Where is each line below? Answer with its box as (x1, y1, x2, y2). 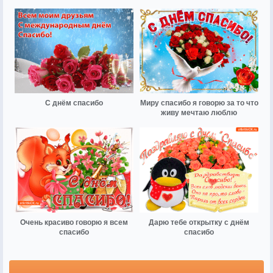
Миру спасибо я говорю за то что (140, 99, 258, 108)
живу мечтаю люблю (161, 108, 237, 118)
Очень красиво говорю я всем (20, 218, 128, 227)
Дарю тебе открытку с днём (149, 218, 249, 227)
